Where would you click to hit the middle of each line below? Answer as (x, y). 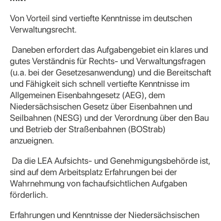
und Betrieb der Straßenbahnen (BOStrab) (88, 129)
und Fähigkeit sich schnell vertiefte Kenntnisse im (100, 84)
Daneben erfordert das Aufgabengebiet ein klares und (109, 50)
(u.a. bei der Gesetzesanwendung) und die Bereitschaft (110, 72)
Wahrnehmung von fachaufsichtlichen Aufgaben (98, 183)
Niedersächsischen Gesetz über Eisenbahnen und (101, 106)
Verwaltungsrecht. (43, 29)
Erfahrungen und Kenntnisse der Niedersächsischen (105, 215)
